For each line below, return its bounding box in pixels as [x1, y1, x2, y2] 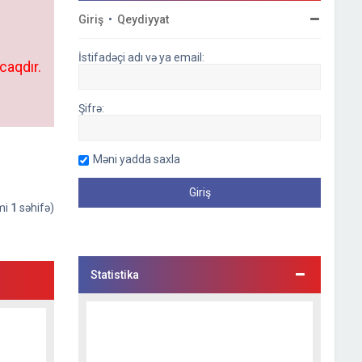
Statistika [90, 268, 140, 281]
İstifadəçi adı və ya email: [78, 51, 205, 64]
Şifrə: [78, 102, 105, 115]
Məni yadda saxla [93, 153, 181, 166]
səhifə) [17, 201, 55, 214]
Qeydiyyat [117, 13, 170, 26]
